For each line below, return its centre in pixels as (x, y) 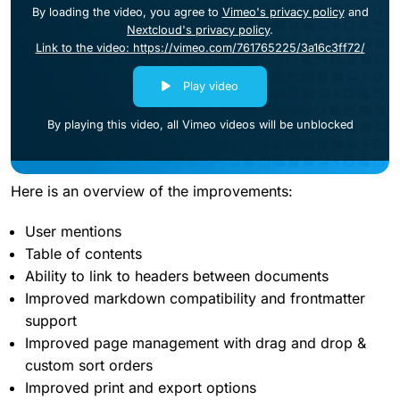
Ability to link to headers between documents (177, 276)
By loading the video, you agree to (127, 12)
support (51, 321)
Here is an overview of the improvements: (152, 192)
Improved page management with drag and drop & (196, 343)
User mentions (73, 232)
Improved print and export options (141, 388)
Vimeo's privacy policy (283, 12)
